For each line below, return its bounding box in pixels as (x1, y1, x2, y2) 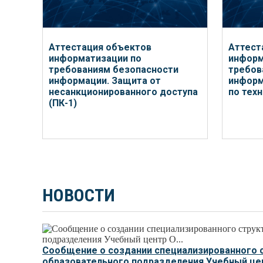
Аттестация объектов (49, 42, 151, 53)
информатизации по (49, 53, 141, 64)
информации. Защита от (49, 75, 161, 86)
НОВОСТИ (42, 185, 115, 205)
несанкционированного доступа (49, 86, 198, 97)
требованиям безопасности (49, 64, 178, 75)
